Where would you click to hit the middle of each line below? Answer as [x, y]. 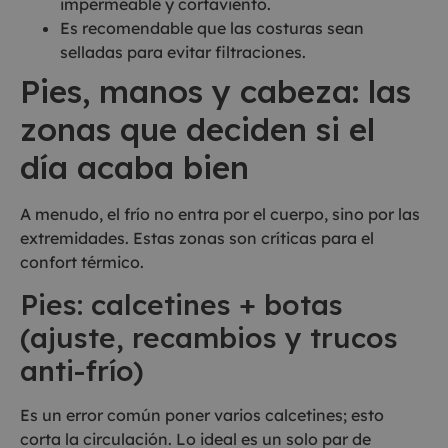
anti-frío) [82, 371]
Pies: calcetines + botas [181, 305]
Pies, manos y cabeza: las [215, 90]
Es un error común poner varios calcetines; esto [202, 415]
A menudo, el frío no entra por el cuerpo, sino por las [220, 213]
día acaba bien [134, 166]
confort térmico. [82, 261]
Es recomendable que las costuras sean [212, 27]
